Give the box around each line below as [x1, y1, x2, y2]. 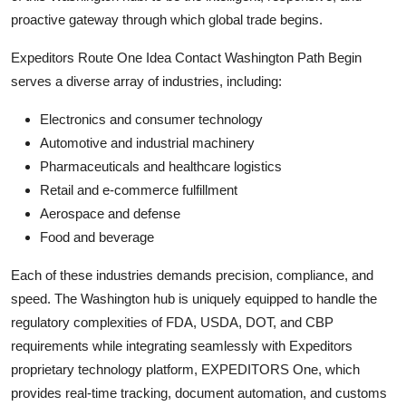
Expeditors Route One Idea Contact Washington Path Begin [11, 49, 362, 65]
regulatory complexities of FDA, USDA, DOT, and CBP [11, 314, 333, 330]
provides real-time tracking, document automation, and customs [11, 384, 387, 401]
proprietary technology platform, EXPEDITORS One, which [11, 361, 360, 377]
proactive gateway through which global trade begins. [11, 11, 323, 27]
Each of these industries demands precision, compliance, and [11, 266, 373, 283]
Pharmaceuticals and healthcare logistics [40, 158, 282, 174]
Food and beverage [40, 228, 154, 245]
